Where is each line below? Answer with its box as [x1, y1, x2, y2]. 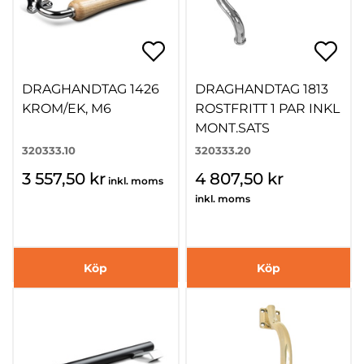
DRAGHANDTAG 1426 [22, 81, 159, 97]
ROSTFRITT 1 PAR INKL [194, 101, 340, 116]
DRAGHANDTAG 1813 [194, 81, 328, 97]
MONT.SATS [194, 120, 270, 136]
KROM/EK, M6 [22, 101, 111, 116]
